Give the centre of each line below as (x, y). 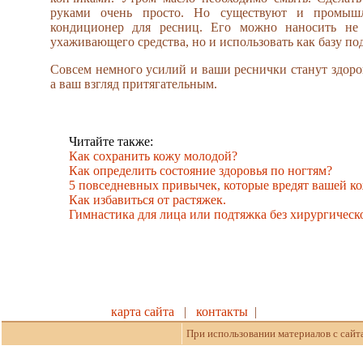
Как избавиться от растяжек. (147, 199)
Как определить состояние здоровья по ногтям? (201, 170)
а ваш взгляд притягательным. (134, 83)
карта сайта (144, 311)
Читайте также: (111, 141)
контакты (222, 311)
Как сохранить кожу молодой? (153, 156)
